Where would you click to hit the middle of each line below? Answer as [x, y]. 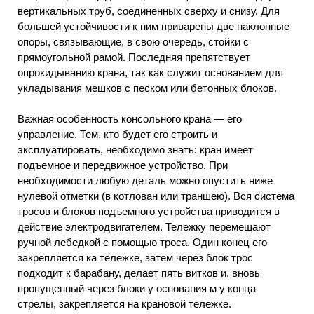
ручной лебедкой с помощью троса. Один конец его [142, 243]
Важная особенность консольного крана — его [130, 119]
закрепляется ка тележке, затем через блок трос [135, 258]
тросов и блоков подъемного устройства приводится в [149, 212]
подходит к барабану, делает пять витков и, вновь [139, 273]
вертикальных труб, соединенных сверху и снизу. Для [149, 11]
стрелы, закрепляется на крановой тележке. [124, 304]
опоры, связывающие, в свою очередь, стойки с [133, 41]
